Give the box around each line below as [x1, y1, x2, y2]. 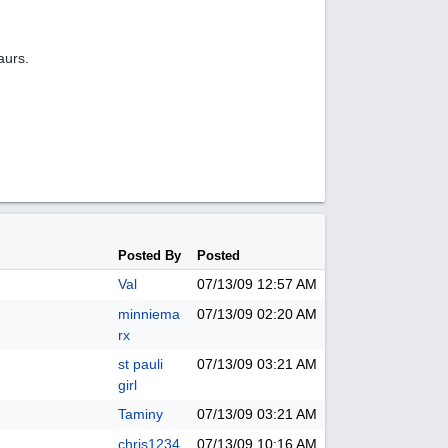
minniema [118, 306, 180, 322]
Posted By [118, 248, 181, 263]
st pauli [118, 356, 163, 372]
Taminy [118, 406, 163, 422]
